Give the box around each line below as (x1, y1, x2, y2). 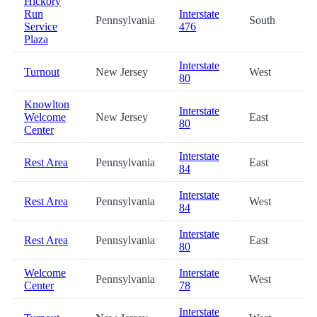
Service (24, 21, 57, 33)
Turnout (24, 66, 59, 79)
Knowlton (24, 98, 69, 111)
